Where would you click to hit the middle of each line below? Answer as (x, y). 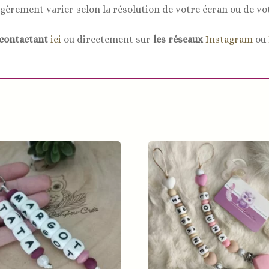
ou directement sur (107, 39)
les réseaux (178, 39)
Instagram (229, 39)
